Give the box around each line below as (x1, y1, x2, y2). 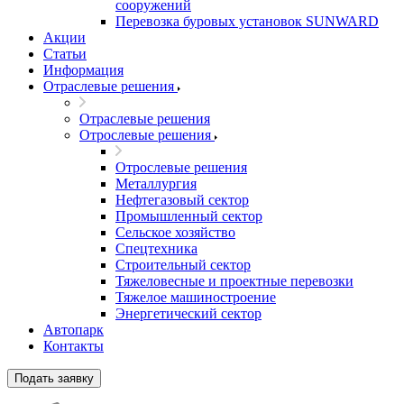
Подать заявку (14, 372, 94, 385)
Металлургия (115, 176, 197, 191)
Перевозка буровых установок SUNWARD (115, 14, 379, 29)
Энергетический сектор (115, 306, 262, 321)
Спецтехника (115, 241, 197, 256)
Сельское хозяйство (115, 225, 235, 240)
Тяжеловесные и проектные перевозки (115, 273, 353, 289)
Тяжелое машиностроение (115, 289, 276, 305)
